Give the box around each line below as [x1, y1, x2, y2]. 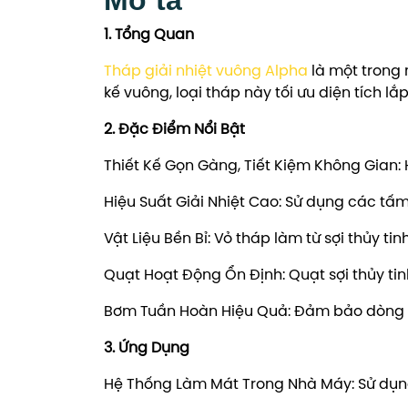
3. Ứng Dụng [104, 340, 189, 356]
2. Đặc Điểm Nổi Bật [104, 121, 245, 138]
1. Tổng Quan [104, 26, 194, 43]
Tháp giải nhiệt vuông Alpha [104, 63, 308, 79]
